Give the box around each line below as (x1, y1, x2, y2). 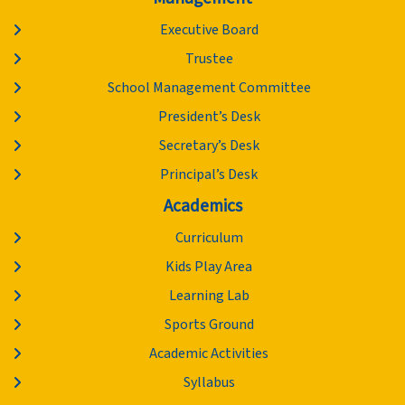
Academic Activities (149, 344, 269, 364)
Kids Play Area (165, 257, 253, 278)
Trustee (184, 49, 233, 70)
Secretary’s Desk (158, 136, 259, 156)
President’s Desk (157, 107, 260, 127)
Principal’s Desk (160, 165, 259, 185)
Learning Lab (168, 286, 250, 306)
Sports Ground (164, 315, 254, 335)
